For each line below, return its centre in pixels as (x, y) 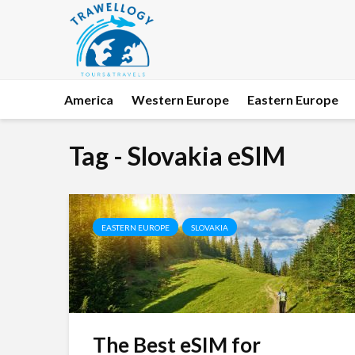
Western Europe (180, 99)
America (89, 99)
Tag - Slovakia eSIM (177, 156)
